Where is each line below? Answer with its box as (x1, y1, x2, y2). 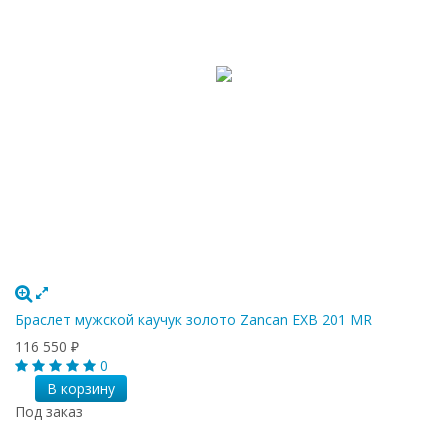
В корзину (46, 378, 115, 398)
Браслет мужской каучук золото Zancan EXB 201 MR (15, 309, 372, 329)
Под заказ (15, 401, 83, 421)
